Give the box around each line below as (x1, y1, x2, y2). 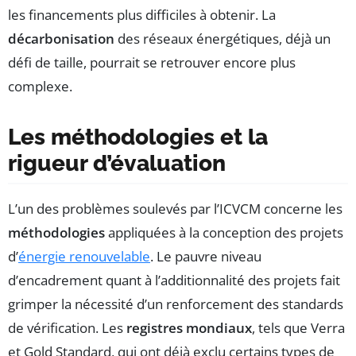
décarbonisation (8, 29, 114, 48)
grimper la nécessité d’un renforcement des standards (8, 295, 343, 314)
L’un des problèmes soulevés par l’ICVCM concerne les (8, 199, 342, 219)
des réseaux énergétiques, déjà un (114, 29, 331, 48)
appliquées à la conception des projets (105, 223, 343, 242)
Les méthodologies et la (8, 124, 268, 151)
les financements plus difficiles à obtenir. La (8, 6, 276, 25)
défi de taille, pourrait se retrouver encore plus (8, 53, 296, 72)
